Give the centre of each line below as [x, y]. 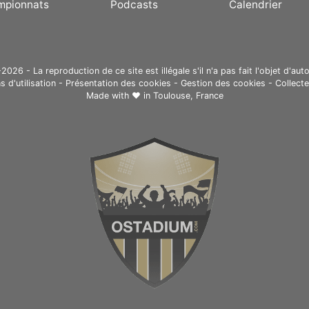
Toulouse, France [188, 96]
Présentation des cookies [118, 83]
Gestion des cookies [223, 83]
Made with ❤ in [119, 96]
